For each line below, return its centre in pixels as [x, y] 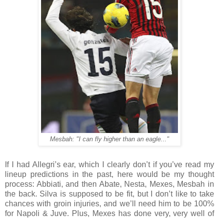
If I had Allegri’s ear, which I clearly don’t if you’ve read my [109, 164]
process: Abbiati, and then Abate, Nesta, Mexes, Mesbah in [109, 184]
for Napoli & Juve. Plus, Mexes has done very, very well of [109, 213]
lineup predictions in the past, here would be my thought [109, 174]
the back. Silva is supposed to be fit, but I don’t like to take [109, 194]
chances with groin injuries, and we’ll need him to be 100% [109, 203]
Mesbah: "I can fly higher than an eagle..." [109, 139]
